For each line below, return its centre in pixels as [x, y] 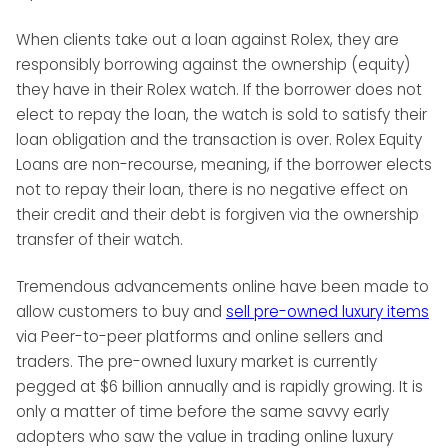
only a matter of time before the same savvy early [202, 412]
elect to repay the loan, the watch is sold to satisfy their [221, 114]
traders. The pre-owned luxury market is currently [196, 362]
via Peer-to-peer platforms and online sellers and [199, 337]
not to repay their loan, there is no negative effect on [212, 189]
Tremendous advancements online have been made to [222, 287]
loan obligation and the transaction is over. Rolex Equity [219, 139]
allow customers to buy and [121, 312]
